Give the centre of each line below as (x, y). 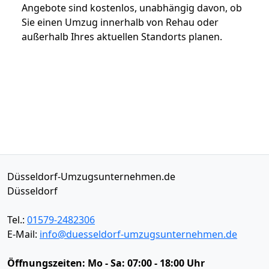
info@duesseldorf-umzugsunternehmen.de (138, 234)
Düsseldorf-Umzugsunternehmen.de (91, 176)
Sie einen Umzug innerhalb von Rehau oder (120, 22)
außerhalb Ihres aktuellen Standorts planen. (122, 36)
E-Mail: (23, 234)
